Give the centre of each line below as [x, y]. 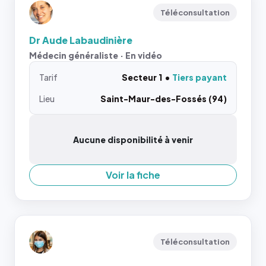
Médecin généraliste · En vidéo [96, 55]
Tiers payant [199, 77]
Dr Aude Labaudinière [81, 40]
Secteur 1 [142, 77]
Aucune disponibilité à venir [133, 139]
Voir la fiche [133, 175]
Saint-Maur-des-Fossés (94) [164, 98]
